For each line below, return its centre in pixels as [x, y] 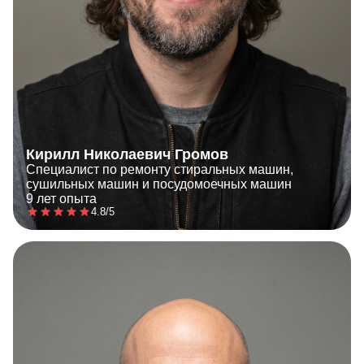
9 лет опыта [61, 198]
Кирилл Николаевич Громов [127, 154]
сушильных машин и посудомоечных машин [159, 184]
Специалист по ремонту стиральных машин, [160, 169]
